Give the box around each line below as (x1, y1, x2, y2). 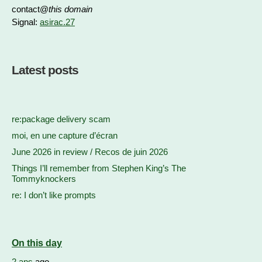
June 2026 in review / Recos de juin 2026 (12, 147, 168, 157)
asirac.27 (40, 17, 75, 27)
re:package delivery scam (12, 114, 111, 124)
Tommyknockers (12, 174, 76, 184)
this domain (49, 4, 92, 14)
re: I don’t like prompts (12, 190, 96, 200)
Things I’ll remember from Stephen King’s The (12, 163, 186, 173)
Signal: (12, 17, 40, 27)
